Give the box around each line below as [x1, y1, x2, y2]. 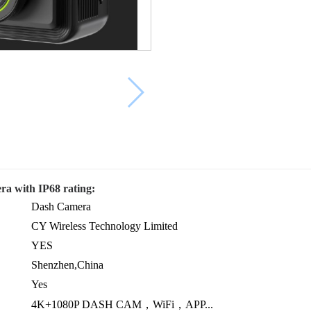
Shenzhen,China [31, 259, 103, 271]
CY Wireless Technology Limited [31, 220, 178, 233]
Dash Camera [31, 201, 91, 213]
